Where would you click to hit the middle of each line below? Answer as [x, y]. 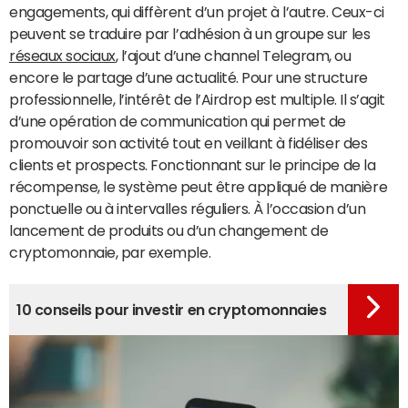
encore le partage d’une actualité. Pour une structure [189, 77]
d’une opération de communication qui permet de [178, 121]
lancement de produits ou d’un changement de [169, 230]
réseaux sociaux [62, 56]
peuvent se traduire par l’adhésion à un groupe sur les [190, 34]
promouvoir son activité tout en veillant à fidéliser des [189, 143]
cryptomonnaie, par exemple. [110, 252]
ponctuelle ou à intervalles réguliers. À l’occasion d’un [188, 209]
